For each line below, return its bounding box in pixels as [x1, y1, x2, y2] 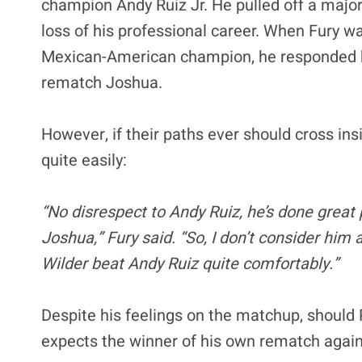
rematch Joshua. [41, 70, 162, 95]
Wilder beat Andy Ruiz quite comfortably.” [41, 251, 339, 276]
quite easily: [41, 148, 127, 172]
